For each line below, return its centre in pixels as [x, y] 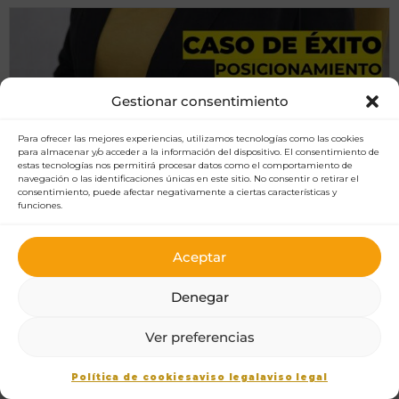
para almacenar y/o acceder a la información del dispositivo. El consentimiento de [199, 152]
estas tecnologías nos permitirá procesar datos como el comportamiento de [185, 165]
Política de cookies [132, 377]
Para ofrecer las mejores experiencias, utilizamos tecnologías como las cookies [191, 138]
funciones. [40, 205]
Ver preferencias [199, 337]
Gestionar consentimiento [199, 101]
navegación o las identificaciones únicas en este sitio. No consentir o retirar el [188, 179]
